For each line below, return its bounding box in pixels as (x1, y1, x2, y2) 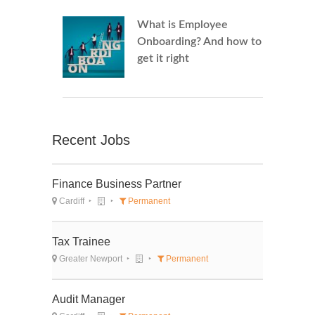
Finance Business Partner (52, 178, 181, 191)
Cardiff (57, 196, 84, 207)
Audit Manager (52, 293, 125, 306)
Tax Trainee (52, 236, 110, 248)
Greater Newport (57, 254, 122, 264)
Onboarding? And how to (137, 36, 262, 48)
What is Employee (137, 19, 228, 31)
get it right (137, 53, 189, 65)
